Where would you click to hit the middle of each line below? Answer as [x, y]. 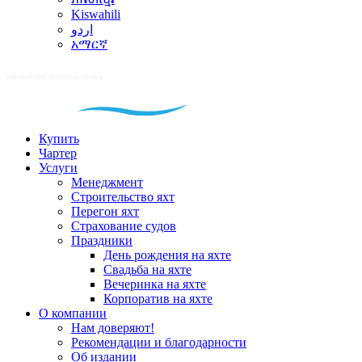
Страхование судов [124, 226]
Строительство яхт [123, 197]
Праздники [102, 241]
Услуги [58, 168]
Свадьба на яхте [147, 270]
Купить [59, 139]
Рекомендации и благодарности [159, 343]
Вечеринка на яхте [155, 284]
